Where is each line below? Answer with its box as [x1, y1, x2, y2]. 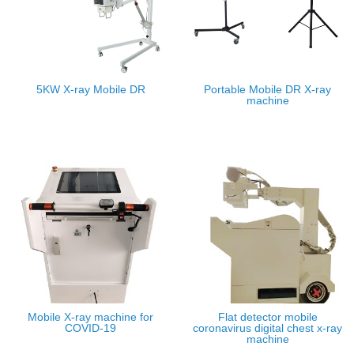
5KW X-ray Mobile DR [36, 83, 145, 96]
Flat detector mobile [217, 311, 318, 323]
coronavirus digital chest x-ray [193, 322, 342, 334]
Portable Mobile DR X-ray [204, 83, 331, 96]
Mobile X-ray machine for [28, 311, 153, 323]
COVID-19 [65, 322, 116, 334]
